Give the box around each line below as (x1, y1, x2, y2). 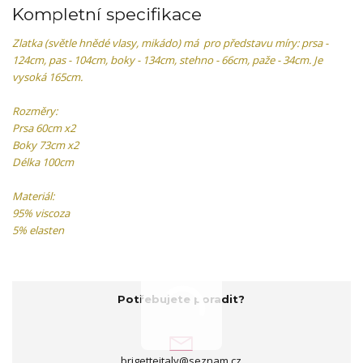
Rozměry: (12, 103, 58, 118)
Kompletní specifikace (12, 3, 202, 24)
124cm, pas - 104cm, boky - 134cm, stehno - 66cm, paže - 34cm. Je (12, 52, 322, 67)
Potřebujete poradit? (117, 292, 246, 305)
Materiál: (12, 188, 54, 203)
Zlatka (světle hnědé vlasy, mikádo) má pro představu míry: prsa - (12, 35, 328, 50)
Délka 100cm (12, 154, 74, 169)
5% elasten (12, 222, 64, 237)
